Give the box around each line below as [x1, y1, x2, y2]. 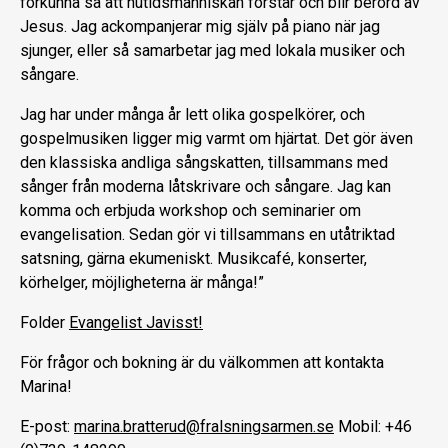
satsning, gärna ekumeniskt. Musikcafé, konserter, [20, 248, 367, 268]
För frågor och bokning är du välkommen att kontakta [20, 352, 384, 372]
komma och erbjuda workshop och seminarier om [20, 200, 361, 220]
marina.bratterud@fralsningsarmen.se [74, 416, 334, 436]
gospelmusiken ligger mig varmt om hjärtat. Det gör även [20, 128, 413, 148]
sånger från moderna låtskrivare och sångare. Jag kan [20, 176, 391, 196]
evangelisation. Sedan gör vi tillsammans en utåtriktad [20, 224, 395, 244]
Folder [20, 312, 69, 332]
